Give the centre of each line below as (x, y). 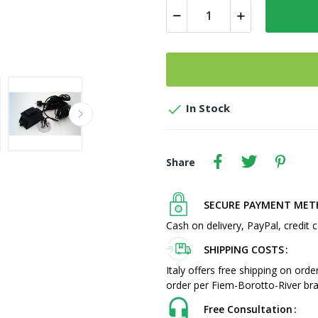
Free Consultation (248, 309)
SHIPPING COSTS (244, 250)
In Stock (207, 108)
